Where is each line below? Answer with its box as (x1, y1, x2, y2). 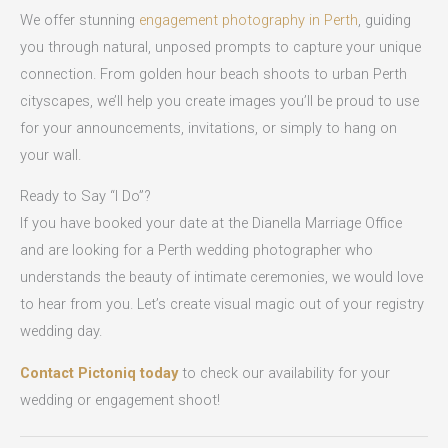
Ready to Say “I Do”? (20, 187, 151, 206)
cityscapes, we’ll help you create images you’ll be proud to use (20, 91, 419, 110)
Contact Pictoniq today (20, 363, 178, 382)
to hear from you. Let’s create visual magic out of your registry (20, 295, 424, 314)
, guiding (358, 10, 411, 29)
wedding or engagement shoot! (20, 390, 220, 409)
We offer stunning (20, 10, 139, 29)
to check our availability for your (178, 363, 390, 382)
